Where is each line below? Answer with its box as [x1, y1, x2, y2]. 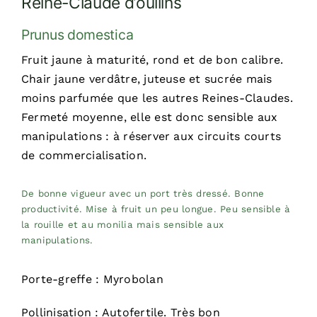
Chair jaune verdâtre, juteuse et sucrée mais [21, 72, 272, 86]
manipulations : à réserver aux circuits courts [21, 129, 282, 144]
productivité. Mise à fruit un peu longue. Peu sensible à [21, 204, 291, 215]
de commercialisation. [21, 149, 147, 163]
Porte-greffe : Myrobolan [21, 272, 163, 287]
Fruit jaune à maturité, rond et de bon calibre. [21, 53, 284, 67]
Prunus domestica [21, 26, 134, 44]
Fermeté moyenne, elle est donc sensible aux [21, 110, 278, 125]
